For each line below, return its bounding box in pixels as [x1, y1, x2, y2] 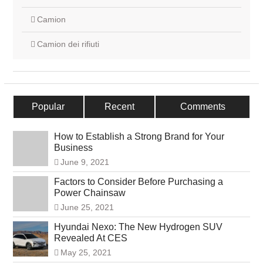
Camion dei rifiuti [36, 39, 99, 49]
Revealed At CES [53, 233, 127, 244]
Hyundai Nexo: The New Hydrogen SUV [53, 222, 222, 232]
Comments [180, 102, 225, 112]
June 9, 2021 [60, 157, 109, 167]
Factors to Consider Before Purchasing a [53, 177, 223, 187]
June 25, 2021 [60, 203, 114, 213]
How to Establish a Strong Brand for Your [53, 131, 224, 142]
